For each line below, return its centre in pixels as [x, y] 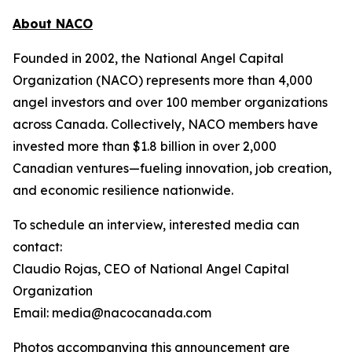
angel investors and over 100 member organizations [170, 103]
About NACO [53, 24]
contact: [37, 247]
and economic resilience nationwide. [123, 191]
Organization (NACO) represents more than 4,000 [163, 81]
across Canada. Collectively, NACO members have [165, 125]
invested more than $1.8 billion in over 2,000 [145, 147]
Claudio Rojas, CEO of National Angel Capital [151, 269]
